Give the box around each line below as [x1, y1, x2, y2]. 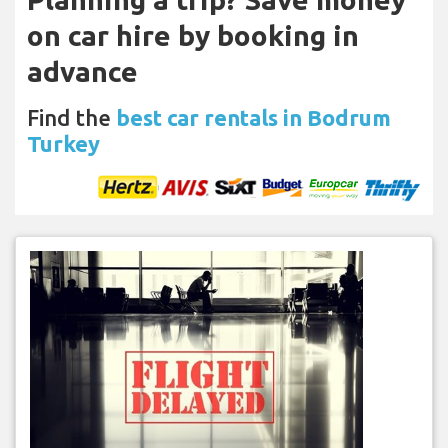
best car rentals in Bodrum [116, 105, 391, 131]
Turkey [27, 131, 100, 157]
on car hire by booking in [27, 20, 359, 52]
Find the [27, 105, 116, 131]
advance [27, 56, 138, 88]
